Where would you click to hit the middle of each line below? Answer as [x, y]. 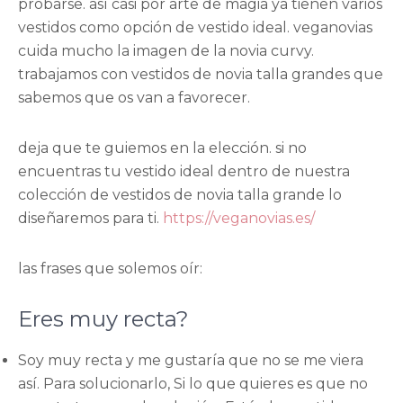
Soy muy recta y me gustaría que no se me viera [191, 360]
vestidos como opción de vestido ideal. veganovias [195, 27]
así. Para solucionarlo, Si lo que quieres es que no [193, 383]
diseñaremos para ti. [90, 218]
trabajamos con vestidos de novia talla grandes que [201, 74]
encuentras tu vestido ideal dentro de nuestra [184, 171]
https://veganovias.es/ [239, 218]
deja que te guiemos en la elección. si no [162, 148]
